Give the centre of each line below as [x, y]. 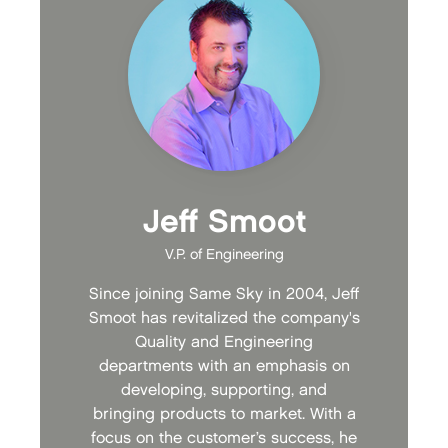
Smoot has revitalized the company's [224, 319]
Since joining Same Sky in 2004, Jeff [224, 295]
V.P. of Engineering [224, 255]
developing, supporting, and [224, 391]
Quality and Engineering [224, 343]
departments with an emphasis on [224, 367]
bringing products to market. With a [224, 415]
